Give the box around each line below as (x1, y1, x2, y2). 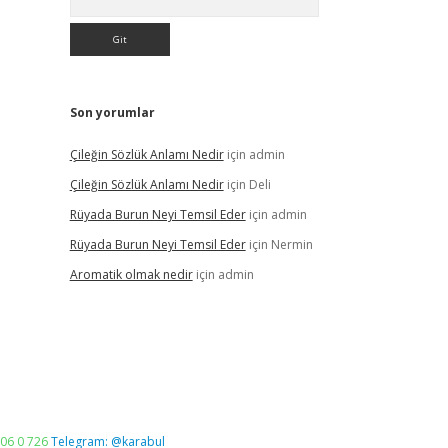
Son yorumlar (69, 104, 155, 121)
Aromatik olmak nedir (69, 266, 193, 283)
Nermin (270, 236, 313, 253)
